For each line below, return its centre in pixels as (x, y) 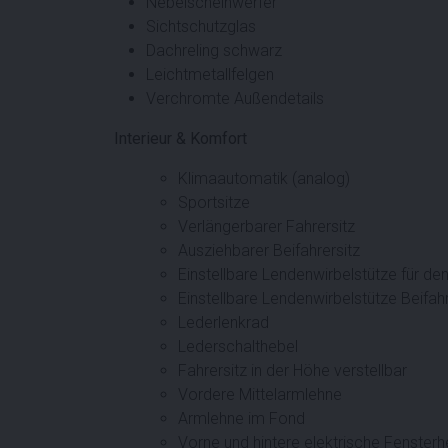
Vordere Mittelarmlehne (260, 394)
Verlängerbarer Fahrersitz (266, 226)
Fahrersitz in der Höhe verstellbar (292, 370)
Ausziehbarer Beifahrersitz (269, 250)
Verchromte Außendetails (235, 98)
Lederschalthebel (238, 346)
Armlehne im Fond (241, 418)
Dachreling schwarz (214, 50)
